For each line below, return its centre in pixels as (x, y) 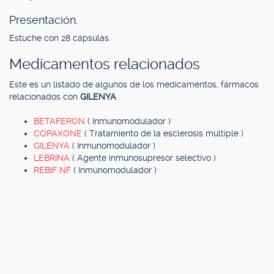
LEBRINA (53, 158)
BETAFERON (61, 121)
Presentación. (43, 20)
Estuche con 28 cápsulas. (60, 38)
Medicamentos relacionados (105, 64)
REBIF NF (54, 170)
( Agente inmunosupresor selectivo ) (144, 158)
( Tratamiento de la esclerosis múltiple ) (164, 133)
